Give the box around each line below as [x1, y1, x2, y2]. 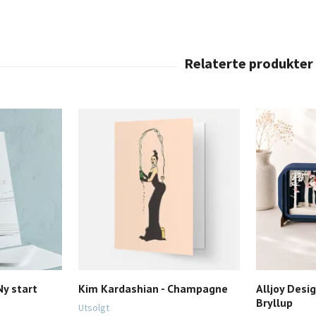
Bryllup [256, 296, 293, 310]
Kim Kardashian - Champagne [78, 281, 228, 296]
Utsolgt [78, 301, 109, 314]
